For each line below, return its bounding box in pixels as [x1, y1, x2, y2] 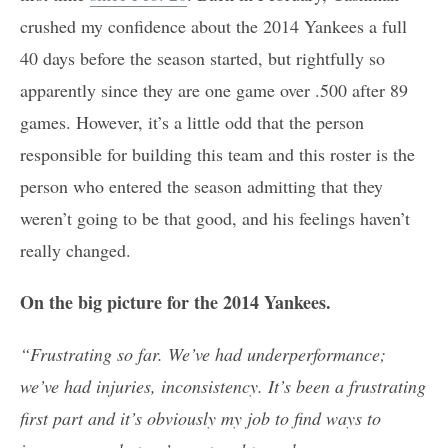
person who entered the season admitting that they [20, 174, 383, 199]
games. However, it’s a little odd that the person [20, 110, 364, 135]
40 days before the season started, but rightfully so [20, 46, 385, 71]
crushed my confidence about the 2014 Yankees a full [20, 14, 407, 39]
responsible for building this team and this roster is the [20, 142, 415, 167]
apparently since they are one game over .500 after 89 [20, 78, 408, 103]
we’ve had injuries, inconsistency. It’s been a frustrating [20, 374, 426, 399]
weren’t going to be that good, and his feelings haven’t [20, 206, 410, 231]
